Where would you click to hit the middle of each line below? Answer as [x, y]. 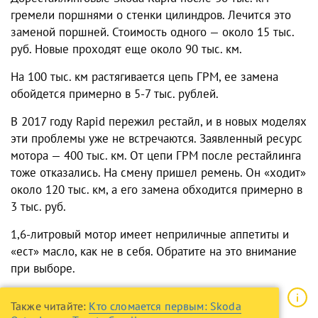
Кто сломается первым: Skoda [165, 306]
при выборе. [43, 269]
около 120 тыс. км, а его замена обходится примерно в [157, 190]
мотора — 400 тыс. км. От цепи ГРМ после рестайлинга [156, 156]
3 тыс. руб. [38, 207]
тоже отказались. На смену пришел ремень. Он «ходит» [158, 173]
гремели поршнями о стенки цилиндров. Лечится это [151, 15]
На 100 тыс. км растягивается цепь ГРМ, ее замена [144, 77]
